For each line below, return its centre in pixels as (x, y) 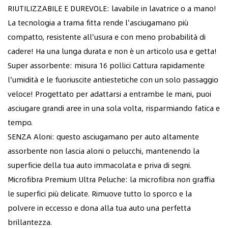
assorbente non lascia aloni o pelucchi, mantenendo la (104, 150)
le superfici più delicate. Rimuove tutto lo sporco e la (100, 193)
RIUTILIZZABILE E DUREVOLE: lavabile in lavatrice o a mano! (112, 8)
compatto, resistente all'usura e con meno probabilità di (107, 36)
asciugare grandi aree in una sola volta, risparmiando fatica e (114, 108)
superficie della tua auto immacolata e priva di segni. (99, 165)
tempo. (20, 122)
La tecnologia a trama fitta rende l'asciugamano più (98, 22)
